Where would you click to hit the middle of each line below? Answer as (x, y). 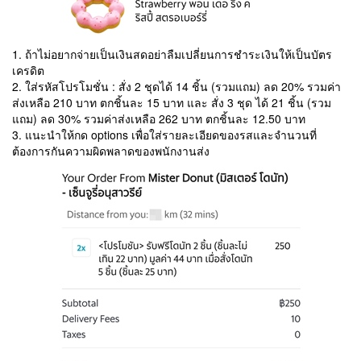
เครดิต (28, 71)
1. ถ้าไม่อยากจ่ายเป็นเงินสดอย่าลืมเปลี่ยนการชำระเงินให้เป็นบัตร (172, 54)
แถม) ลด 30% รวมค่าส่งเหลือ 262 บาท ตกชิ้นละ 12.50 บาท (159, 119)
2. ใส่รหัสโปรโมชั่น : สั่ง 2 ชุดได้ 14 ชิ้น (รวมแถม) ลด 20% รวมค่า (176, 87)
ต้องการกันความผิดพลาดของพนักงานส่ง (111, 151)
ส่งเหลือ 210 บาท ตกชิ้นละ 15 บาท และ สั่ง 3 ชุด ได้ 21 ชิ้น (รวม (172, 103)
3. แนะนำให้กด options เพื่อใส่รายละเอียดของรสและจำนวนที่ (164, 135)
